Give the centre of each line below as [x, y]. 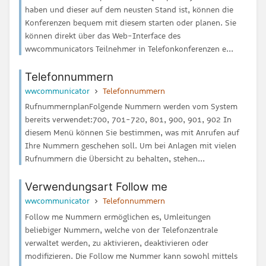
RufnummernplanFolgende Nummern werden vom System [131, 107]
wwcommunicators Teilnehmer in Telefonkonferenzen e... [129, 49]
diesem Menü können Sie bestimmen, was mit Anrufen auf [132, 133]
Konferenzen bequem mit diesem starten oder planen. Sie [131, 23]
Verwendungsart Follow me [96, 187]
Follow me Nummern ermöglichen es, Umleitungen [118, 216]
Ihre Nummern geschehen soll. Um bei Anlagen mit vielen [131, 146]
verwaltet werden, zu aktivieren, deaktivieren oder [117, 243]
